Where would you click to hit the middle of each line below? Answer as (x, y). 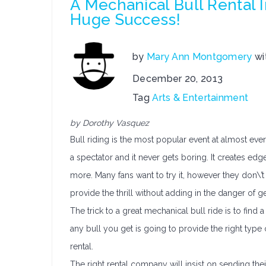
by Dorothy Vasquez (110, 123)
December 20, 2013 (178, 79)
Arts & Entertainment (200, 98)
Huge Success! (125, 20)
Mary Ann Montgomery (199, 57)
